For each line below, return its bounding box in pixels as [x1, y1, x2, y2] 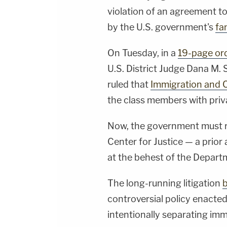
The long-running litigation [107, 178, 222, 189]
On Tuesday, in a [107, 48, 178, 59]
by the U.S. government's [107, 22, 215, 33]
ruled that [107, 79, 150, 90]
